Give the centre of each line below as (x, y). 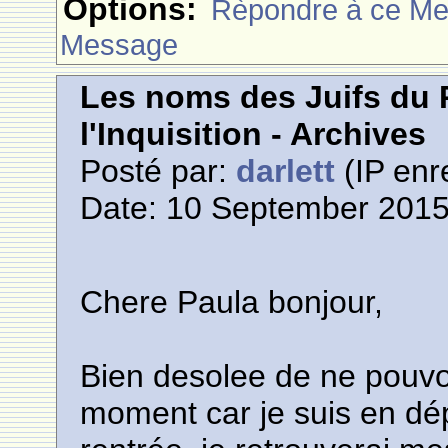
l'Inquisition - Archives (253, 134)
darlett (286, 171)
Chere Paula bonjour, (232, 302)
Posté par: (158, 171)
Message (119, 44)
